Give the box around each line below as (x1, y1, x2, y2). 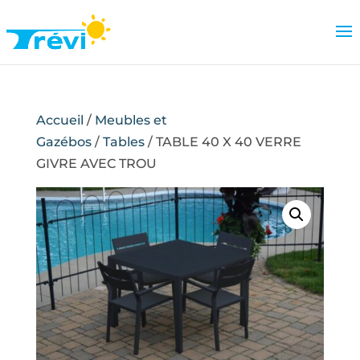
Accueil (35, 112, 84, 128)
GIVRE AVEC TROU (35, 156, 157, 171)
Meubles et (94, 112, 167, 128)
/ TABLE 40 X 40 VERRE (144, 134, 301, 149)
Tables (102, 134, 145, 149)
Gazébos (35, 134, 92, 149)
